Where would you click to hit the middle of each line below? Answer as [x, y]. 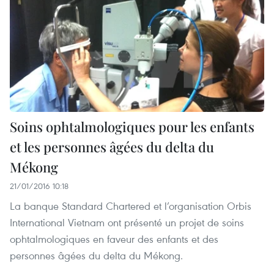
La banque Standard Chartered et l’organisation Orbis [131, 206]
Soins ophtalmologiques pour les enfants [132, 127]
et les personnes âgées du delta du [112, 147]
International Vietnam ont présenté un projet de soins [127, 223]
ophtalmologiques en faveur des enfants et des [114, 239]
